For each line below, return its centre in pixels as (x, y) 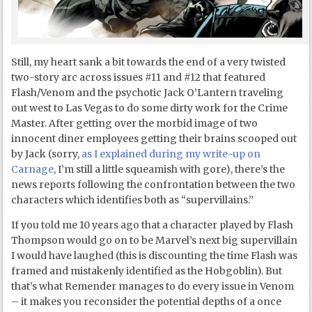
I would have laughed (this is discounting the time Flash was (155, 255)
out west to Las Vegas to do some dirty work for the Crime (150, 108)
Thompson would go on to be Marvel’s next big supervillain (155, 240)
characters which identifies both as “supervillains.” (133, 200)
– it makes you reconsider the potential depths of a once (147, 301)
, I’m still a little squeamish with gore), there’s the (170, 169)
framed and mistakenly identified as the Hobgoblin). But (147, 271)
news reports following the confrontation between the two (154, 184)
